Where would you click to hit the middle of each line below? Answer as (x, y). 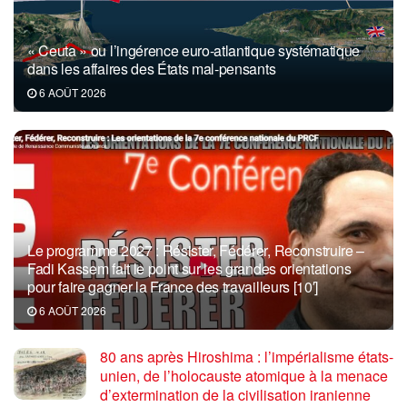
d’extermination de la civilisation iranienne (235, 394)
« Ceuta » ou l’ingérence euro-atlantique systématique (194, 50)
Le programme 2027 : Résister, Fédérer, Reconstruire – (196, 250)
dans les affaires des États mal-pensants (152, 68)
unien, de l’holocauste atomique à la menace (244, 375)
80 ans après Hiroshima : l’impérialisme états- (247, 356)
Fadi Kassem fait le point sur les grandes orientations (189, 268)
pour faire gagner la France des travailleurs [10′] (173, 286)
